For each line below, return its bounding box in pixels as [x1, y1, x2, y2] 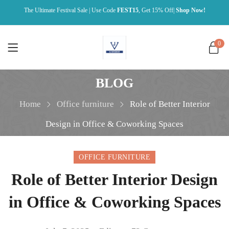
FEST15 [117, 7, 139, 14]
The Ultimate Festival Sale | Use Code [24, 7, 117, 14]
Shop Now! [175, 7, 205, 14]
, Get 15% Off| [138, 7, 176, 14]
